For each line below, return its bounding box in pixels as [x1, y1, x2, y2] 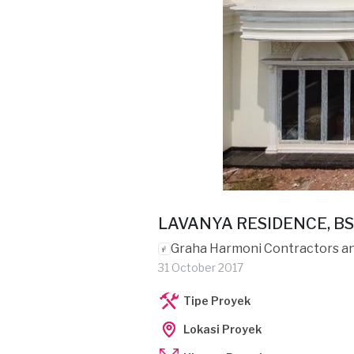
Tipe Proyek [183, 294, 250, 307]
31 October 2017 [158, 261, 243, 274]
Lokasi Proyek [183, 322, 262, 336]
